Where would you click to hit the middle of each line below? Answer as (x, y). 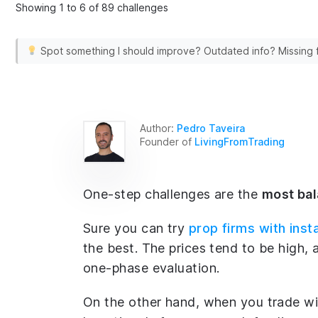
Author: (158, 128)
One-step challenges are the (172, 194)
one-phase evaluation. (152, 268)
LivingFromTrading (240, 142)
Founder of (167, 142)
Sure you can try (136, 228)
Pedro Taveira (211, 128)
